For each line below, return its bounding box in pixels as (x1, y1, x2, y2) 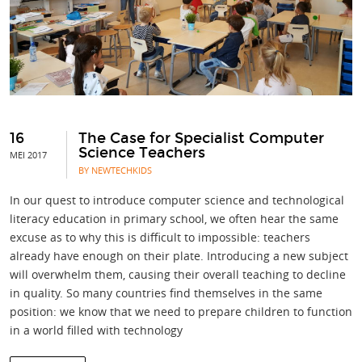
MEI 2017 (10, 148, 47, 161)
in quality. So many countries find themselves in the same (10, 284, 322, 301)
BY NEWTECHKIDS (78, 163, 152, 176)
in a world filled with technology (10, 322, 183, 338)
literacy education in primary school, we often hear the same (10, 210, 339, 226)
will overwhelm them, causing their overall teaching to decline (10, 266, 346, 282)
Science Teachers (78, 143, 205, 162)
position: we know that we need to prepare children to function (10, 303, 352, 319)
